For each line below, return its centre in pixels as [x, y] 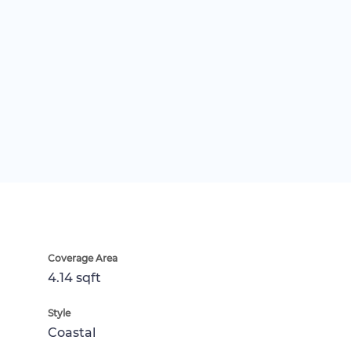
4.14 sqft [74, 277]
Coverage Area [83, 258]
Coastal [72, 332]
